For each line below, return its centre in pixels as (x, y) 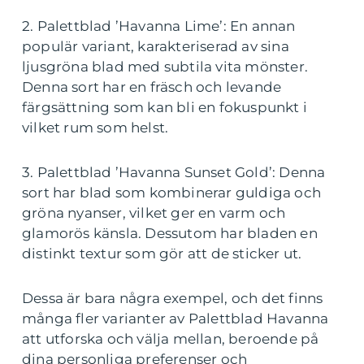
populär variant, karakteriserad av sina (156, 47)
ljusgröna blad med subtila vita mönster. (165, 67)
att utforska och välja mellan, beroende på (171, 339)
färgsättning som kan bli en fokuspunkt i (165, 108)
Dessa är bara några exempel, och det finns (173, 299)
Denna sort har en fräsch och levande (152, 87)
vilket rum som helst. (95, 128)
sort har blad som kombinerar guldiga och (172, 193)
